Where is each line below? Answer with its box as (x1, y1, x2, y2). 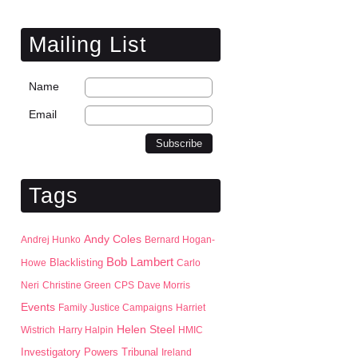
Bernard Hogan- (145, 234, 215, 245)
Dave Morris (137, 280, 190, 291)
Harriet (176, 302, 205, 313)
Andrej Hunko (21, 234, 81, 245)
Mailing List (29, 32, 147, 57)
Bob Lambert (106, 255, 173, 268)
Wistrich (21, 324, 55, 336)
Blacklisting (50, 257, 103, 268)
